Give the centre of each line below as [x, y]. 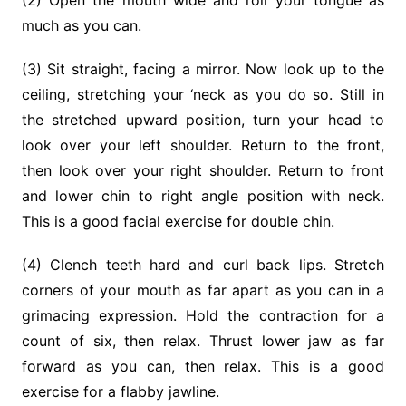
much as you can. [81, 26]
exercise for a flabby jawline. [120, 392]
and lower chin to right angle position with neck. [203, 196]
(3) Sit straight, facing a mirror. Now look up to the [203, 69]
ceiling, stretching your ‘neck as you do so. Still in [203, 95]
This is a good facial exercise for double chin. [178, 222]
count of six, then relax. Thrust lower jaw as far [203, 341]
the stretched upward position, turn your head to [203, 120]
